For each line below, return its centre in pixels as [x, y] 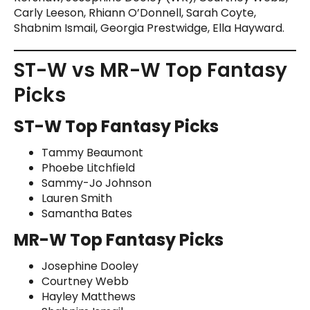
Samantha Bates [87, 213]
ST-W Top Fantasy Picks [116, 126]
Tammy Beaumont [92, 152]
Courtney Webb [85, 281]
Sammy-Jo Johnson [97, 183]
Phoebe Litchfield [88, 167]
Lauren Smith [77, 198]
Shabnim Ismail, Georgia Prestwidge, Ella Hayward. [149, 28]
